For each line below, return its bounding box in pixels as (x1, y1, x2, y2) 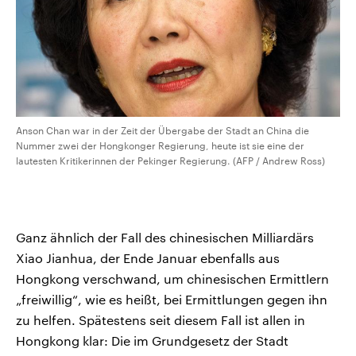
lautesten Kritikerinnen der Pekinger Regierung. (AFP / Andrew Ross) (16, 154, 325, 166)
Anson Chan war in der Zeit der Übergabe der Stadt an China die (16, 124, 309, 136)
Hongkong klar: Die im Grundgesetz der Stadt (16, 332, 288, 348)
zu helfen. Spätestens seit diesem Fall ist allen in (16, 311, 305, 327)
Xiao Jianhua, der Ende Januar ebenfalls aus (16, 250, 280, 265)
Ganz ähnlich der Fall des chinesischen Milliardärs (16, 229, 314, 245)
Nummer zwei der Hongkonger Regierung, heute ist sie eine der (16, 139, 304, 151)
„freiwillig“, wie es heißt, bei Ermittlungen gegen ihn (16, 291, 327, 307)
